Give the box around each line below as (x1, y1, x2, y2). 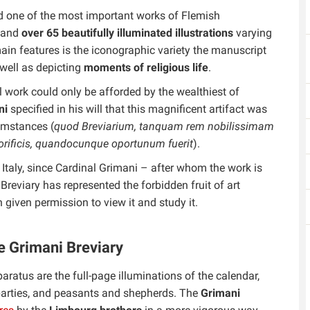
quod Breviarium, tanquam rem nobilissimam (54, 120, 274, 133)
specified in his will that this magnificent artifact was (8, 102, 267, 116)
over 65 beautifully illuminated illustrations (21, 26, 233, 39)
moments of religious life (84, 61, 208, 74)
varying (233, 26, 272, 39)
